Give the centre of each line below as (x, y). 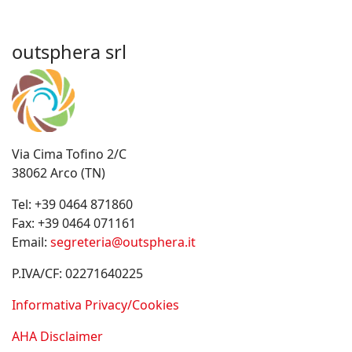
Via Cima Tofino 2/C (69, 154)
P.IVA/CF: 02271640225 (77, 274)
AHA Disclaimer (57, 337)
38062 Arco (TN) (59, 173)
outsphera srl (69, 52)
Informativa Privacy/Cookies (95, 305)
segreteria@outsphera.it (123, 242)
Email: (31, 242)
